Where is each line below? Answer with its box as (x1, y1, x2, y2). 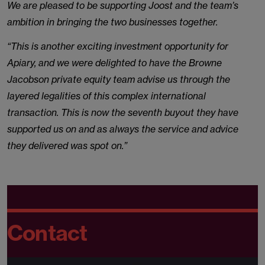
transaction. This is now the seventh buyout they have (7, 106, 238, 118)
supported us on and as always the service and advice (7, 123, 238, 135)
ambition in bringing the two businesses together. (7, 16, 218, 28)
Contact (7, 219, 88, 246)
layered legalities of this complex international (7, 90, 206, 102)
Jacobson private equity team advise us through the (7, 73, 230, 85)
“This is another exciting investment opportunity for (7, 40, 228, 52)
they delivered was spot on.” (7, 140, 127, 151)
